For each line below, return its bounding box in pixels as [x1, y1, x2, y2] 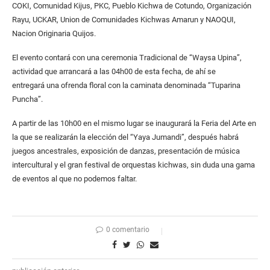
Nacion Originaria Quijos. [12, 28, 99, 38]
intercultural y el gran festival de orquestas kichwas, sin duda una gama [12, 160, 255, 169]
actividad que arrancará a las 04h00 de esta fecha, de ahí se [12, 66, 216, 76]
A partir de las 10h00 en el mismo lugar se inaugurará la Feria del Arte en [12, 118, 256, 128]
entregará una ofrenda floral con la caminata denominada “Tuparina [12, 80, 240, 90]
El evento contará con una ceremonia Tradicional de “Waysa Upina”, [12, 52, 242, 62]
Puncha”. [12, 94, 43, 104]
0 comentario [106, 225, 149, 234]
